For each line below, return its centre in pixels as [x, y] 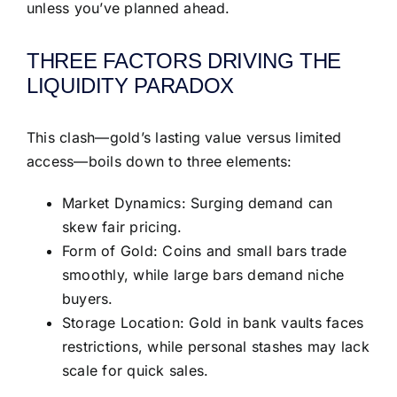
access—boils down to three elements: [160, 162]
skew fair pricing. [122, 227]
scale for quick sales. [136, 371]
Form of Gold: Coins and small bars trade [205, 251]
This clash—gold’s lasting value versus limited [184, 138]
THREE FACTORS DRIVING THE [184, 60]
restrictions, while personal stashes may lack [216, 347]
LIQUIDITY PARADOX [130, 85]
